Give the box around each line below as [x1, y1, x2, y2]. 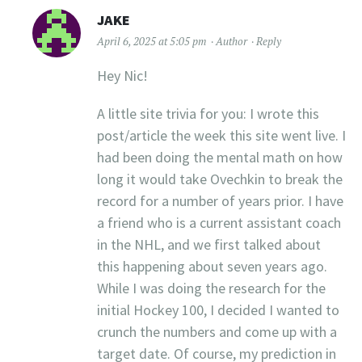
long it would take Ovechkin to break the [97, 170, 343, 189]
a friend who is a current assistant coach [97, 213, 341, 233]
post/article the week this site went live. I [97, 126, 346, 145]
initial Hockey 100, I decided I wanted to [97, 301, 339, 320]
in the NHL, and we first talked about [97, 235, 321, 255]
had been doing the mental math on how [97, 148, 343, 167]
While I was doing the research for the [97, 279, 326, 298]
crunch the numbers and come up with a [97, 322, 337, 342]
